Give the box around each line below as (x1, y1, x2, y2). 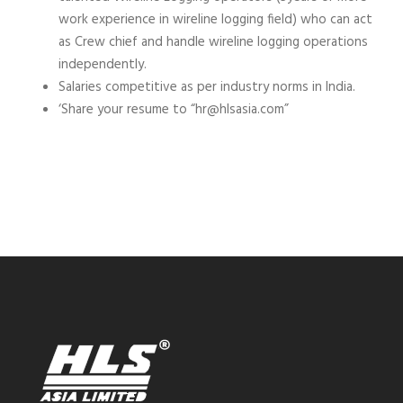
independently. (58, 54, 147, 76)
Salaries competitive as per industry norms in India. (58, 76, 355, 98)
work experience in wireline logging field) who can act (58, 9, 372, 31)
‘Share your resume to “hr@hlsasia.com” (58, 99, 289, 121)
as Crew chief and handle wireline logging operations (58, 31, 368, 53)
